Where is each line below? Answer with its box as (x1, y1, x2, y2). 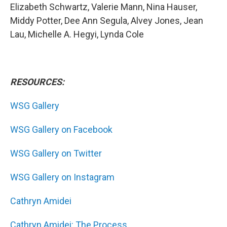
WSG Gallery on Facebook (10, 124, 112, 135)
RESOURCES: (10, 76, 64, 87)
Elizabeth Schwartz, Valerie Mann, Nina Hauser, (10, 1, 197, 12)
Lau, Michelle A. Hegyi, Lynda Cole (10, 28, 144, 40)
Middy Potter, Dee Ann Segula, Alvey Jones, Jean (10, 15, 203, 26)
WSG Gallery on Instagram (10, 171, 115, 182)
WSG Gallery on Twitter (10, 147, 102, 159)
